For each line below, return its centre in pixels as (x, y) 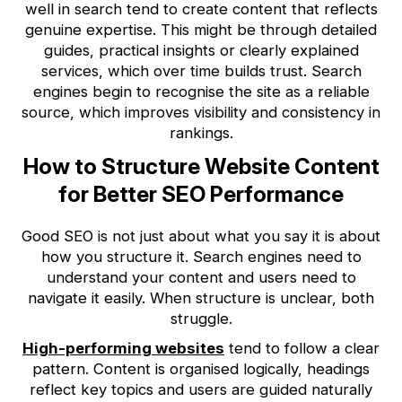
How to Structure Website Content (201, 166)
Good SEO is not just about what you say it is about (201, 236)
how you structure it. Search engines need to (201, 256)
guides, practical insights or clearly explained (201, 50)
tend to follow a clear (302, 348)
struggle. (201, 318)
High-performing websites (123, 348)
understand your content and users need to (201, 277)
